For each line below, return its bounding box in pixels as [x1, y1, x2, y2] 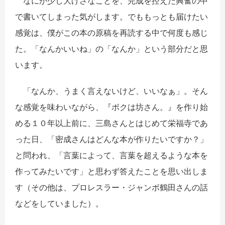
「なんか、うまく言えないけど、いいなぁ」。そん [15, 86, 208, 96]
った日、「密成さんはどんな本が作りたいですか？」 [15, 134, 208, 145]
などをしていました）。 [15, 198, 103, 209]
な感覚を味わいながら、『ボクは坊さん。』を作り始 [15, 102, 208, 113]
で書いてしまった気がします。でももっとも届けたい [15, 12, 208, 22]
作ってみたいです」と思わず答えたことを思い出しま [15, 166, 208, 177]
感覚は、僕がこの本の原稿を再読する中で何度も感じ [15, 28, 208, 38]
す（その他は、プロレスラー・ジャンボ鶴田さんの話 [15, 182, 208, 193]
